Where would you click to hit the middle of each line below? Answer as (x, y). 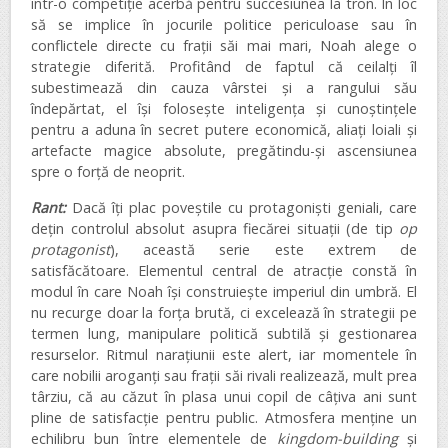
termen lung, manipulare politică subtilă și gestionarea (224, 333)
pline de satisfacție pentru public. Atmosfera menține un (224, 417)
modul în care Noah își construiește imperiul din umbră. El (224, 291)
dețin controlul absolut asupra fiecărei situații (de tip (215, 228)
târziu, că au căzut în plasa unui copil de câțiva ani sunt (224, 396)
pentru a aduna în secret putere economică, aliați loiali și (224, 130)
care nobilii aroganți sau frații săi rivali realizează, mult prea (224, 375)
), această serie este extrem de (263, 249)
